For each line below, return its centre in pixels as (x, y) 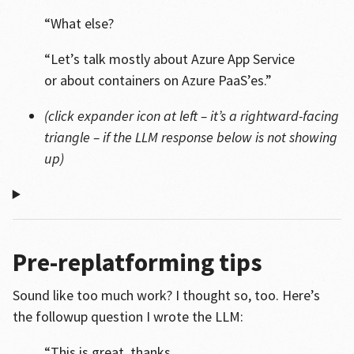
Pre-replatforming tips (137, 262)
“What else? (79, 23)
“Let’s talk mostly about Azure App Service (169, 59)
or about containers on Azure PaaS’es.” (158, 80)
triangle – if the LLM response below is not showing (190, 137)
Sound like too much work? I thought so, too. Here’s (166, 295)
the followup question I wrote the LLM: (128, 316)
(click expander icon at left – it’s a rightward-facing (191, 116)
